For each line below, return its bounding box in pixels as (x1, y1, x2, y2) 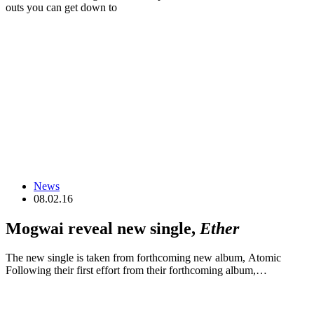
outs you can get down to (6, 1, 117, 14)
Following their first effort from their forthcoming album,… (6, 264, 267, 277)
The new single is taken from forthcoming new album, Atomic (6, 252, 281, 264)
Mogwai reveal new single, (6, 219, 200, 238)
